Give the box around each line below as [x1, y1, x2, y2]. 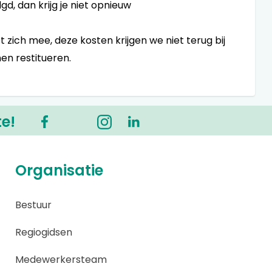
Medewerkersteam [15, 253, 107, 267]
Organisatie [15, 160, 104, 180]
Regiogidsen [15, 225, 73, 239]
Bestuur [15, 198, 52, 212]
